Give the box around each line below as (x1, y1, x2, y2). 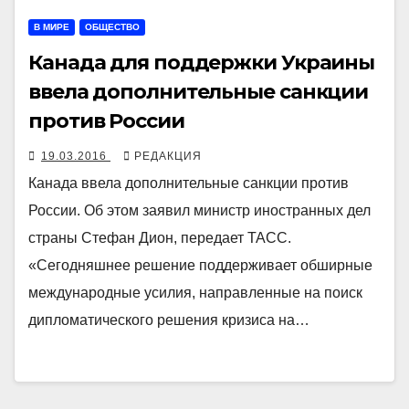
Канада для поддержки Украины (28, 49, 375, 75)
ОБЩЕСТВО (85, 21, 140, 32)
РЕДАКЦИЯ (134, 149, 202, 163)
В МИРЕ (34, 21, 69, 32)
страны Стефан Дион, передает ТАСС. (28, 229, 291, 246)
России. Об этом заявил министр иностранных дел (28, 202, 371, 218)
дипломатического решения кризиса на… (28, 311, 309, 328)
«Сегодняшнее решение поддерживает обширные (28, 257, 372, 273)
